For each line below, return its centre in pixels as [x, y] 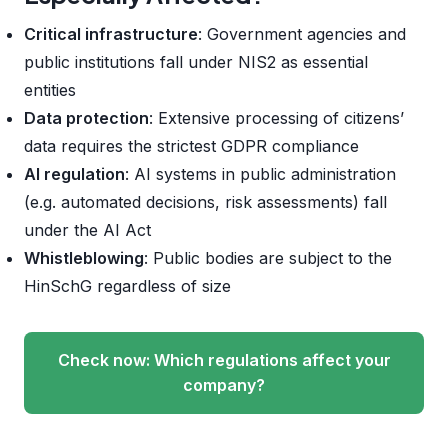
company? [224, 385]
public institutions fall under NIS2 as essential [196, 62]
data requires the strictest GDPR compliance [191, 146]
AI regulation [74, 174]
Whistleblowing [84, 258]
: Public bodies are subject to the [268, 258]
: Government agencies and [302, 34]
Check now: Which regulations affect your [224, 360]
